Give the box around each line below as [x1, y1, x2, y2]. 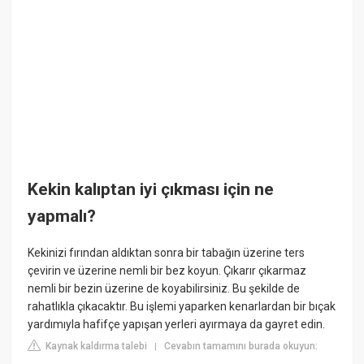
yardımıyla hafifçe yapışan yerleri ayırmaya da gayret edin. [28, 318, 326, 331]
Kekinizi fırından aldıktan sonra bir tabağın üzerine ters [28, 246, 305, 260]
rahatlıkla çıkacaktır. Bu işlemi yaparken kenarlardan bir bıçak [28, 300, 336, 314]
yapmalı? [28, 206, 97, 226]
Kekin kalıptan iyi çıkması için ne [28, 179, 275, 199]
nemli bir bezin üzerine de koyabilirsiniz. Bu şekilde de [28, 282, 301, 296]
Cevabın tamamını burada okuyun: [164, 340, 318, 353]
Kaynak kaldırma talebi [43, 340, 148, 353]
